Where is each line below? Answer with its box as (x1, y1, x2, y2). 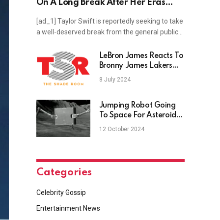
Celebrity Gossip (36, 189, 86, 197)
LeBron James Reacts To (99, 52, 184, 60)
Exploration (99, 121, 139, 130)
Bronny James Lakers (99, 62, 172, 70)
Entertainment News (36, 204, 100, 213)
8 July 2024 (99, 76, 131, 83)
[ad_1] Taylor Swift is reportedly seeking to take (36, 17, 183, 26)
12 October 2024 (99, 126, 144, 133)
